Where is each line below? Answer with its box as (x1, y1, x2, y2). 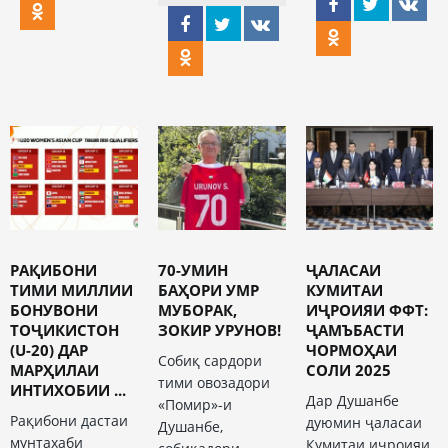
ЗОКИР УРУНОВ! (157, 320, 281, 341)
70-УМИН (157, 260, 228, 281)
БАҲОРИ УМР (157, 280, 259, 301)
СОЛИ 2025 (305, 360, 391, 381)
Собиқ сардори (157, 351, 262, 371)
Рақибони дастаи (10, 411, 128, 431)
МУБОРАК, (157, 300, 237, 321)
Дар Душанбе (305, 391, 399, 411)
